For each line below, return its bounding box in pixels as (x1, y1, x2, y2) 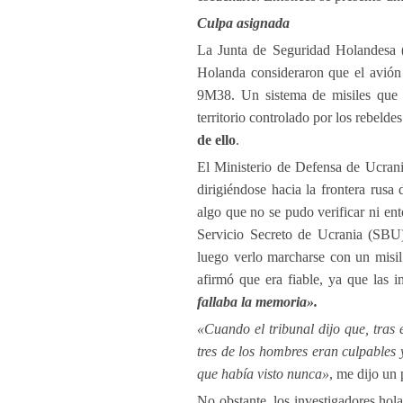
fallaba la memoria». (197, 294, 318, 309)
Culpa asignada (197, 15, 290, 31)
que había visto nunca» (197, 366, 329, 381)
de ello (197, 132, 236, 148)
